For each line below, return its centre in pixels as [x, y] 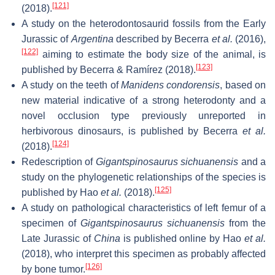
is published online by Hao [182, 238]
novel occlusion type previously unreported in [144, 115]
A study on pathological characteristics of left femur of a [144, 207]
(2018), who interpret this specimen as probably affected [144, 254]
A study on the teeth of [71, 85]
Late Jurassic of [58, 238]
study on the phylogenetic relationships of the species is [144, 177]
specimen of [51, 223]
